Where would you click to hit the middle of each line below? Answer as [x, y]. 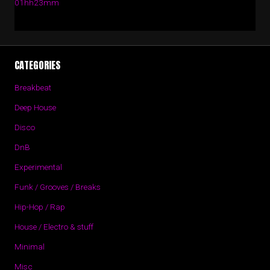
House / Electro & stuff [54, 227]
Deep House [35, 107]
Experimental [38, 167]
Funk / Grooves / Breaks [58, 187]
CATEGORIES [37, 65]
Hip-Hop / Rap [40, 207]
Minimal [30, 246]
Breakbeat [33, 87]
